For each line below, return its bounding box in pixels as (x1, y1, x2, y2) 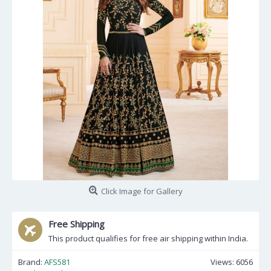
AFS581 (44, 256, 70, 267)
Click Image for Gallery (100, 186, 183, 197)
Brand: (18, 256, 44, 267)
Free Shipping (48, 218, 105, 230)
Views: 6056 (211, 256, 253, 267)
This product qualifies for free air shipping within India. (48, 233, 248, 244)
